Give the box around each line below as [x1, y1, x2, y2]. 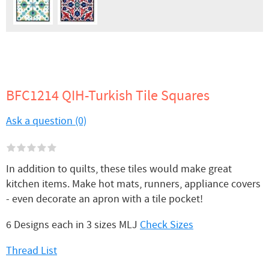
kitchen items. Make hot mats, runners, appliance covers [6, 177, 261, 192]
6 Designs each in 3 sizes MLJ [6, 218, 140, 232]
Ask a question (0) [6, 114, 86, 128]
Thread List [6, 244, 57, 258]
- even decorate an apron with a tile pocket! [6, 192, 203, 207]
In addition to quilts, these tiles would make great [6, 162, 232, 177]
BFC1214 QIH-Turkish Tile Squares [6, 86, 210, 106]
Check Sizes [140, 218, 193, 232]
